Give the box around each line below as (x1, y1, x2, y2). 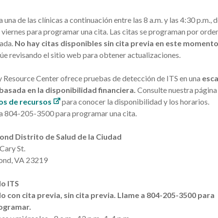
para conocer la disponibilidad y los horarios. (60, 96, 210, 106)
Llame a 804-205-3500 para (117, 190, 215, 200)
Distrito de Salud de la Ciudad (15, 131, 122, 141)
